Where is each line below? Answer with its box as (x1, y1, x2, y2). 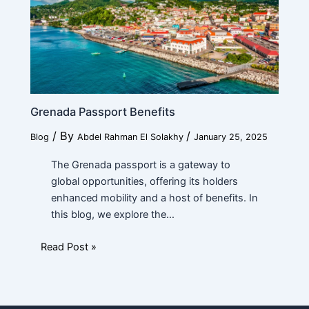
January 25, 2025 (193, 132, 268, 143)
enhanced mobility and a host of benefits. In (50, 191, 258, 204)
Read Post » (40, 240, 97, 253)
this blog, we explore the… (50, 208, 175, 221)
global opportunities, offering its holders (50, 175, 238, 188)
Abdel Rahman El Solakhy (77, 132, 186, 143)
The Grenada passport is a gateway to (50, 158, 230, 171)
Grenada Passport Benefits (30, 105, 175, 119)
